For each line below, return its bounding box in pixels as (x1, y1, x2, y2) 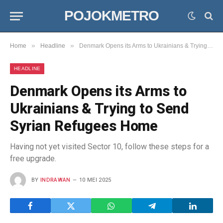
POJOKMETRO (64, 8, 159, 23)
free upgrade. (10, 154, 56, 163)
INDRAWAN (40, 176, 71, 183)
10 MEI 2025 (79, 176, 111, 183)
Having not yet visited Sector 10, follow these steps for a (10, 142, 209, 151)
